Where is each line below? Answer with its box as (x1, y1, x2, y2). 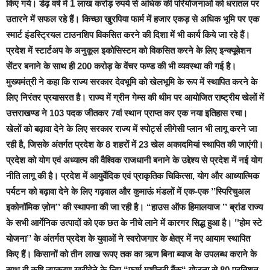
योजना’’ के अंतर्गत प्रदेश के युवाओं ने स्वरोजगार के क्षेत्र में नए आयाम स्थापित (6, 233, 250, 243)
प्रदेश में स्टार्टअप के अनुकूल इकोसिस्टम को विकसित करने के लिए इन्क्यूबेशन (6, 45, 251, 55)
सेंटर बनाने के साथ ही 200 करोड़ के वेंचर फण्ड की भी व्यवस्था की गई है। (6, 60, 236, 71)
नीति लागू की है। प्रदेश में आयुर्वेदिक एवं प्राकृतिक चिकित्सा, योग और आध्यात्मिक (6, 170, 259, 181)
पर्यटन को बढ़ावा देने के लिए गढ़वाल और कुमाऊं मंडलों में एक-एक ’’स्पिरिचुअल (6, 186, 250, 196)
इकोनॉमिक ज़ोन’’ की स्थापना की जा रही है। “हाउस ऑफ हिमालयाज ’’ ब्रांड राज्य (6, 201, 263, 212)
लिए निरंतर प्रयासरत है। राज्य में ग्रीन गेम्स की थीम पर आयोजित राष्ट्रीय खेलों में (6, 92, 264, 102)
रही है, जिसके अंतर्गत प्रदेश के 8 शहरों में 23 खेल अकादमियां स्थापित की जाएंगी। (6, 139, 263, 149)
